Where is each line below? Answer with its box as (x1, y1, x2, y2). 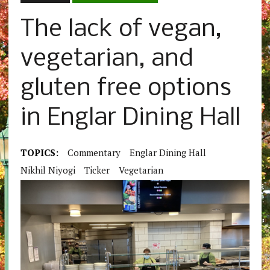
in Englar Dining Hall (20, 105, 240, 132)
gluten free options (20, 76, 231, 102)
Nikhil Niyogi (20, 164, 75, 177)
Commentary (67, 146, 121, 159)
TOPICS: (20, 146, 58, 159)
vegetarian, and (20, 46, 193, 73)
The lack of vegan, (20, 17, 222, 43)
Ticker (84, 164, 110, 177)
